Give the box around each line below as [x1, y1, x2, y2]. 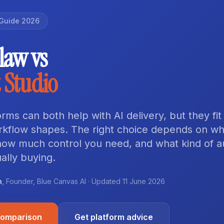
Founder [6, 177, 33, 185]
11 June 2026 [122, 177, 165, 185]
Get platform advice [74, 212, 153, 222]
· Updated [86, 177, 122, 185]
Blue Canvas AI [37, 177, 86, 185]
